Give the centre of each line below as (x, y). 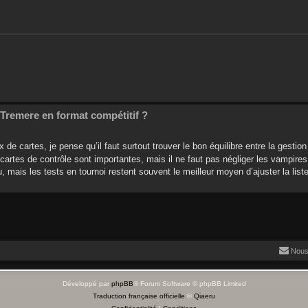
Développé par (87, 284)
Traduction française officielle (139, 296)
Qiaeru (205, 296)
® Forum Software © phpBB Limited (189, 284)
